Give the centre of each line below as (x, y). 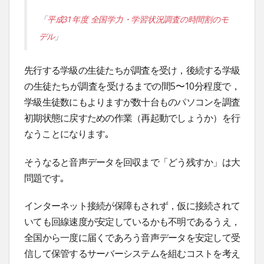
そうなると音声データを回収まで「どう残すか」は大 (132, 162)
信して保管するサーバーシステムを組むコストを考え (132, 254)
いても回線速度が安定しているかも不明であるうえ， (132, 222)
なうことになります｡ (67, 133)
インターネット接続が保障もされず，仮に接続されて (132, 206)
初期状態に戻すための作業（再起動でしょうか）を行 (132, 118)
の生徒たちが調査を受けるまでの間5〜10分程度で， (132, 86)
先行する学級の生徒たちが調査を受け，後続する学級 (132, 70)
